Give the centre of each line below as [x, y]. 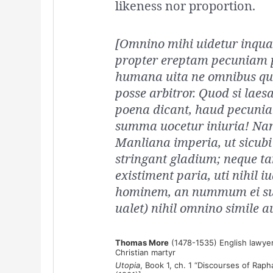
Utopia [127, 265]
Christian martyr [145, 253]
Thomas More [142, 243]
